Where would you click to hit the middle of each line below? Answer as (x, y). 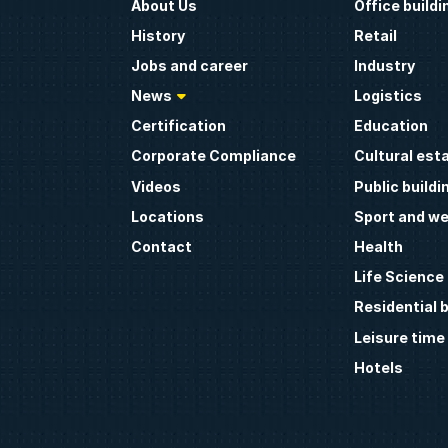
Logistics (387, 96)
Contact (162, 246)
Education (390, 126)
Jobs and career (190, 65)
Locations (168, 216)
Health (378, 246)
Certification (179, 126)
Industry (384, 65)
